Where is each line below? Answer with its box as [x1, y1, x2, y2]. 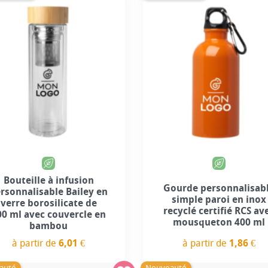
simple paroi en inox [172, 193, 267, 205]
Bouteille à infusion [3, 174, 94, 186]
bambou [29, 220, 68, 232]
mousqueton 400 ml [173, 216, 266, 228]
